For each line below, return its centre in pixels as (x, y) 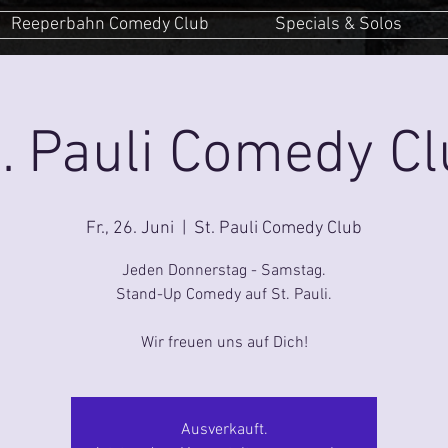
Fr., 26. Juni (130, 228)
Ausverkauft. (224, 429)
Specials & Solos (338, 24)
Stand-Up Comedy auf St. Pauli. (224, 294)
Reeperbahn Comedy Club (110, 24)
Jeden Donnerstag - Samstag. (224, 270)
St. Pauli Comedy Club (278, 228)
